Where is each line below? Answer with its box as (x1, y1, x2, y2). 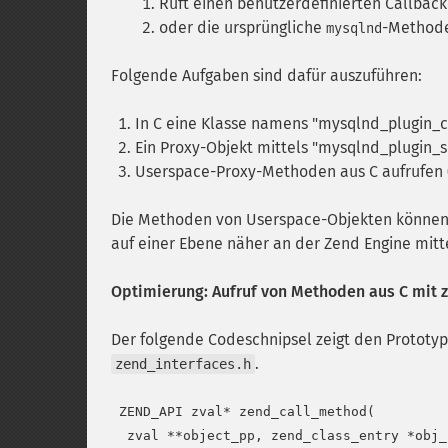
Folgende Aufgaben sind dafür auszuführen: (111, 66, 422, 85)
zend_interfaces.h (115, 356, 251, 372)
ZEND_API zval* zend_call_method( (111, 404, 375, 419)
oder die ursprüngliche (159, 18, 326, 37)
